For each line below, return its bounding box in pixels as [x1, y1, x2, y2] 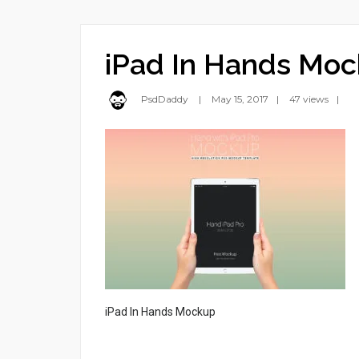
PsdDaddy [141, 93, 188, 105]
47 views [289, 93, 329, 105]
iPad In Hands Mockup [105, 305, 216, 318]
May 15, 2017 [212, 93, 268, 105]
